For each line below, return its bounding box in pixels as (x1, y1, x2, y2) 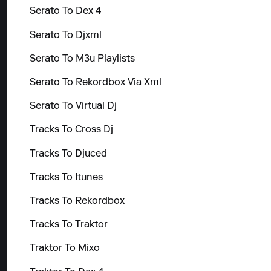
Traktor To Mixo (29, 244, 100, 254)
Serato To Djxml (29, 30, 102, 41)
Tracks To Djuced (29, 149, 107, 159)
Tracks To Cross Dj (29, 125, 113, 135)
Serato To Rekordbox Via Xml (29, 78, 162, 88)
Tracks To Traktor (29, 220, 108, 230)
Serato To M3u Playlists (29, 54, 135, 64)
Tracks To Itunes (29, 172, 103, 183)
